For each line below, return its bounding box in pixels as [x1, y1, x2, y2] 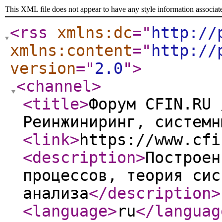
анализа [23, 184, 89, 202]
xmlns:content [10, 42, 132, 59]
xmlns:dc [57, 24, 132, 42]
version [10, 59, 76, 77]
